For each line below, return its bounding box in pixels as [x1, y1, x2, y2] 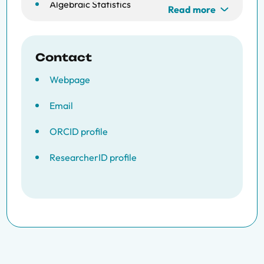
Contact [35, 51, 92, 64]
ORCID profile [49, 126, 108, 137]
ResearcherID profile [49, 151, 137, 163]
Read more [168, 4, 216, 15]
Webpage [49, 74, 90, 85]
